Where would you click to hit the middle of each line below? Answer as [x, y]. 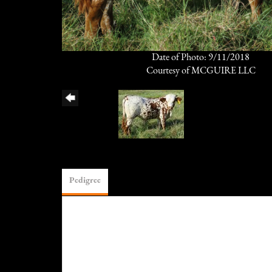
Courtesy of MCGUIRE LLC [201, 71]
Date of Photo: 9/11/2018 [201, 57]
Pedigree [85, 180]
